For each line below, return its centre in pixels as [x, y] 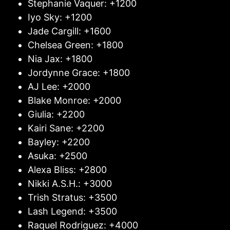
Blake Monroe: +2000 [74, 100]
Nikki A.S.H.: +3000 [70, 184]
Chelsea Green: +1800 [75, 45]
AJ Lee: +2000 [59, 87]
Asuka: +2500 [57, 156]
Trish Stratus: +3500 [72, 197]
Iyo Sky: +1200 [60, 17]
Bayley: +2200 [59, 142]
